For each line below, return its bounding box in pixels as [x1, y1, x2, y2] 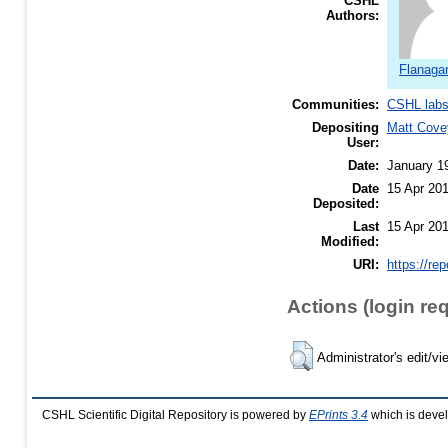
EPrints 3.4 [309, 408, 368, 421]
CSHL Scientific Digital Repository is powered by [42, 408, 309, 421]
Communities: [292, 97, 379, 113]
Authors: [326, 8, 379, 24]
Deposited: [313, 196, 379, 212]
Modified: [321, 234, 379, 250]
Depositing [312, 120, 379, 136]
